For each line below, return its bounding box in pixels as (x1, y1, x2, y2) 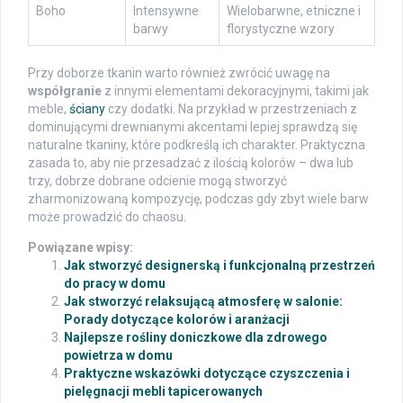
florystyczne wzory (227, 22, 335, 37)
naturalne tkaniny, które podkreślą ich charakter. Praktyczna (28, 138, 365, 153)
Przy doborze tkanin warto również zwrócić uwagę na (28, 66, 330, 81)
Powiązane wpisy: (28, 240, 133, 255)
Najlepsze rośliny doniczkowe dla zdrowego (64, 330, 327, 345)
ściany (69, 102, 105, 117)
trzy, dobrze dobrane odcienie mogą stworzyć (28, 174, 287, 189)
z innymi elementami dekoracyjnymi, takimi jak (102, 84, 369, 99)
